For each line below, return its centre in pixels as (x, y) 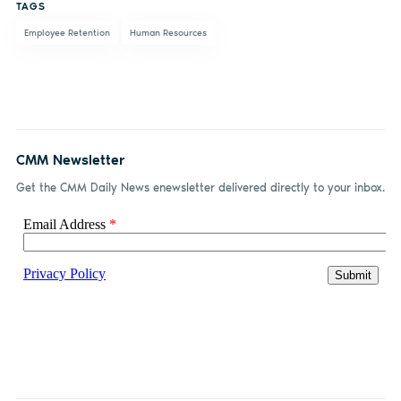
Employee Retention (67, 32)
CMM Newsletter (70, 159)
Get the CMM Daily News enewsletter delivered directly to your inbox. (200, 187)
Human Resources (168, 32)
